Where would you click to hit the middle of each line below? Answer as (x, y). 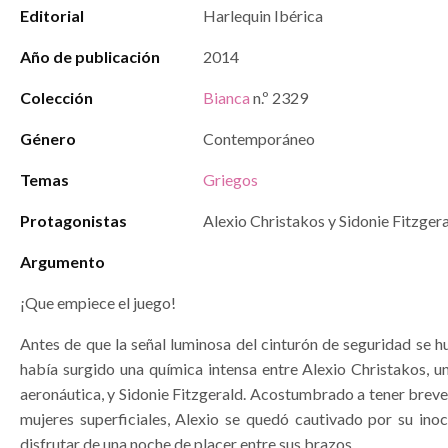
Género (48, 138)
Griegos (230, 179)
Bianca (226, 97)
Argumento (62, 261)
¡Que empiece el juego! (98, 302)
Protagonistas (73, 220)
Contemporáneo (259, 138)
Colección (56, 97)
